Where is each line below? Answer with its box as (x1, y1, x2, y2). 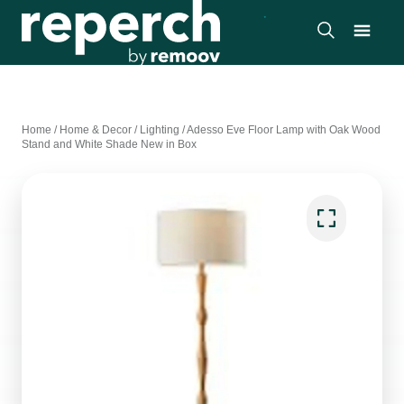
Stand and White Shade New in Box (22, 138, 197, 151)
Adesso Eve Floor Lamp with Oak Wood (187, 124, 381, 136)
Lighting (140, 124, 179, 136)
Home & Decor (60, 124, 132, 136)
